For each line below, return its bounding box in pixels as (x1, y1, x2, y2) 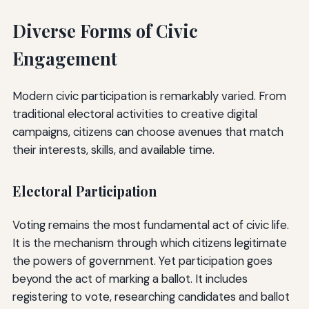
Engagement (12, 47, 117, 70)
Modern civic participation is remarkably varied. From (12, 88, 286, 104)
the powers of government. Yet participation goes (12, 252, 272, 268)
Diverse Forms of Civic (12, 19, 198, 43)
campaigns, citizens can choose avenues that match (12, 124, 283, 140)
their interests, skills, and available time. (12, 142, 215, 158)
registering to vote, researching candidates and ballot (12, 288, 290, 304)
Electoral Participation (12, 182, 157, 201)
